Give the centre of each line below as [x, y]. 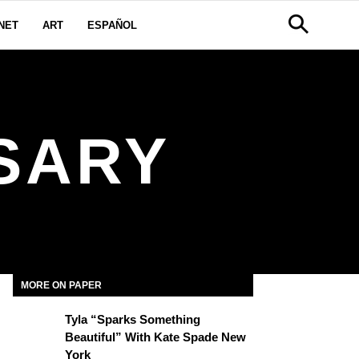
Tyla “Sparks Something [133, 319]
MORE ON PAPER [61, 285]
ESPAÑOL [112, 25]
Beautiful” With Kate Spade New [155, 337]
